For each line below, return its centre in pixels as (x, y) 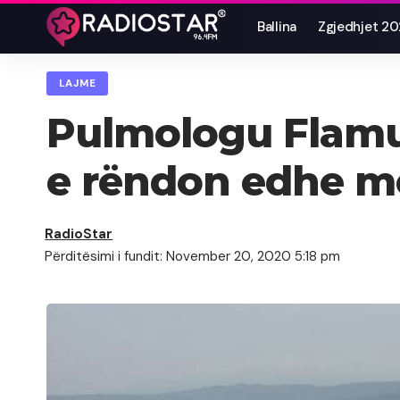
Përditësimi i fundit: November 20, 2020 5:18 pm (193, 257)
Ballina (277, 27)
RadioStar (79, 234)
